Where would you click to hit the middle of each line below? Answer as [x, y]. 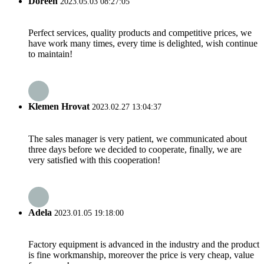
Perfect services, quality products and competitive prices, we [140, 33]
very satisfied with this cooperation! [94, 160]
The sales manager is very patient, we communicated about [138, 138]
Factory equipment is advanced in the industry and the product [144, 245]
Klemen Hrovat [59, 107]
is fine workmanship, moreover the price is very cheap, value [141, 255]
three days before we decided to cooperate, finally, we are [135, 149]
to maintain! [50, 54]
